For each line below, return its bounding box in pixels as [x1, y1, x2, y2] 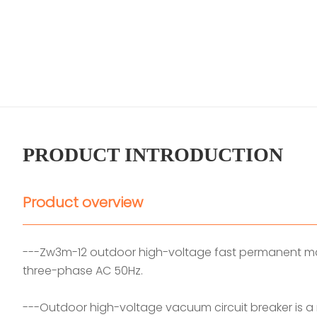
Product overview [23, 192, 143, 212]
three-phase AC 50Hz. [23, 263, 143, 279]
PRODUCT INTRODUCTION [23, 144, 283, 166]
